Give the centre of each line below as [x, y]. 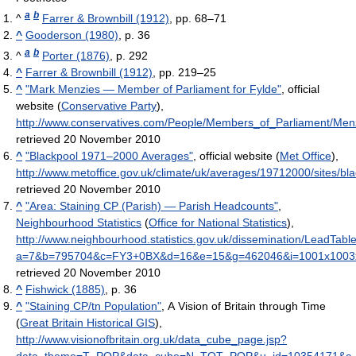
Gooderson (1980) [72, 35]
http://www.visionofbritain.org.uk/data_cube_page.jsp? [151, 339]
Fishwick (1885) [65, 289]
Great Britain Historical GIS [87, 322]
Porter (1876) [76, 55]
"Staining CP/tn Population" [93, 306]
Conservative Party [109, 105]
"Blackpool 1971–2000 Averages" [109, 155]
